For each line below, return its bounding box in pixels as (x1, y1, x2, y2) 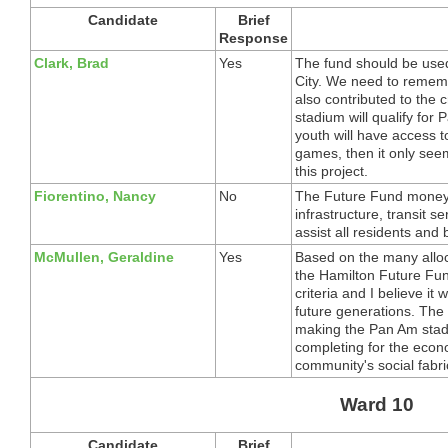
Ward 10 (339, 393, 414, 415)
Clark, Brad (34, 54, 109, 71)
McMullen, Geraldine (34, 248, 174, 265)
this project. (295, 162, 368, 179)
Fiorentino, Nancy (34, 187, 156, 204)
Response (219, 29, 288, 46)
